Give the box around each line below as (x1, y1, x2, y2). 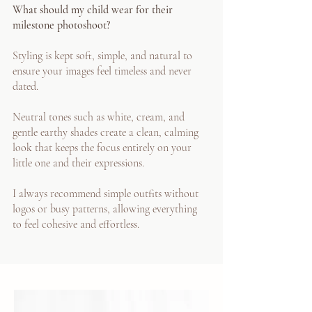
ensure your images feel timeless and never (13, 64, 192, 78)
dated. (13, 79, 38, 93)
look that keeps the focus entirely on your (13, 141, 192, 155)
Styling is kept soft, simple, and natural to (13, 49, 192, 63)
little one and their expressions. (13, 156, 144, 170)
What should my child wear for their (13, 3, 173, 17)
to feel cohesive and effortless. (13, 217, 139, 231)
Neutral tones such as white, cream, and (13, 110, 185, 124)
